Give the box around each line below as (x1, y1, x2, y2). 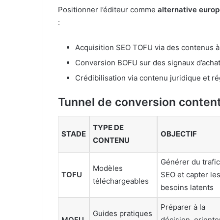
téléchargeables (93, 176, 149, 186)
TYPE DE (93, 122, 124, 132)
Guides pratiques (93, 208, 152, 218)
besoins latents (161, 182, 214, 192)
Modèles (93, 163, 123, 173)
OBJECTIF (161, 129, 197, 138)
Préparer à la (161, 202, 205, 212)
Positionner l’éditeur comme (58, 5, 158, 15)
